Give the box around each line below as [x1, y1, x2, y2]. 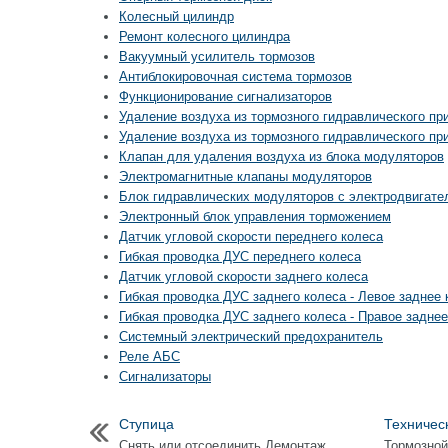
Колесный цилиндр [119, 9, 234, 24]
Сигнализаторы [119, 369, 211, 384]
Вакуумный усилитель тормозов [119, 49, 315, 64]
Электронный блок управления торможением [119, 209, 391, 224]
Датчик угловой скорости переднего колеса [119, 229, 383, 244]
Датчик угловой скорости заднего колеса [119, 269, 368, 284]
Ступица [119, 416, 174, 432]
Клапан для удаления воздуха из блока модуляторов [119, 149, 444, 164]
